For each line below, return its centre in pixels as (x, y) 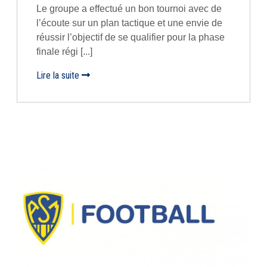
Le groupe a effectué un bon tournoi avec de (129, 9)
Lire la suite (59, 75)
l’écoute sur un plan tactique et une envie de (129, 23)
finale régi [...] (64, 52)
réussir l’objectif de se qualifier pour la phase (131, 37)
